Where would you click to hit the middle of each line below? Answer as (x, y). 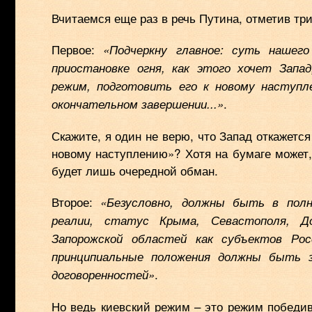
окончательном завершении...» (138, 104)
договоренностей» (103, 274)
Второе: (76, 202)
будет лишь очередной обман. (135, 170)
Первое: (78, 49)
